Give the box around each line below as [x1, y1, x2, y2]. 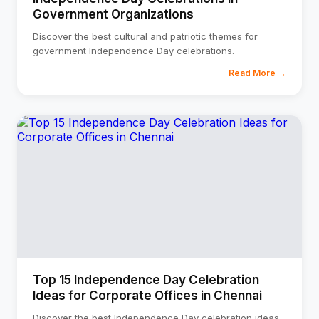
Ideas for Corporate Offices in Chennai [33, 288, 262, 303]
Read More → [229, 68, 286, 78]
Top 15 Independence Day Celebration [33, 273, 259, 287]
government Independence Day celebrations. [33, 45, 234, 56]
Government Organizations [33, 7, 194, 21]
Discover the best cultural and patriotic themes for [33, 31, 258, 42]
